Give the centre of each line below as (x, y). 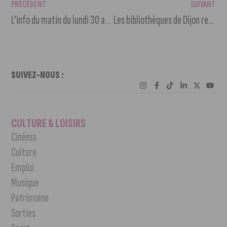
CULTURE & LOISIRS (49, 123)
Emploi (23, 167)
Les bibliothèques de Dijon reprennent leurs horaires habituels (211, 20)
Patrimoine (30, 198)
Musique (25, 182)
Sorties (24, 213)
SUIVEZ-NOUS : (38, 75)
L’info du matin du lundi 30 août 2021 (108, 20)
